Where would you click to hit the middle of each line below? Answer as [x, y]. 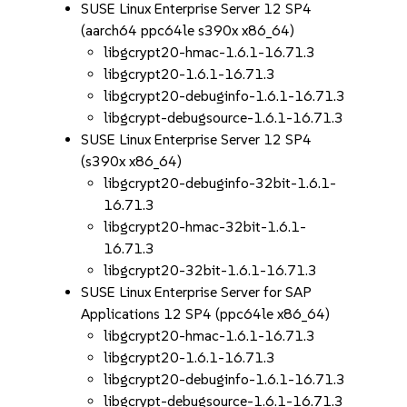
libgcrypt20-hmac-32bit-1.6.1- [205, 227]
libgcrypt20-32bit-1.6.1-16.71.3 [211, 270]
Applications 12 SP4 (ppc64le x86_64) [206, 314]
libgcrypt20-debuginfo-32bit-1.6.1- [220, 183]
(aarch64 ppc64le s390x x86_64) [188, 30]
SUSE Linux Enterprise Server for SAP [197, 292]
